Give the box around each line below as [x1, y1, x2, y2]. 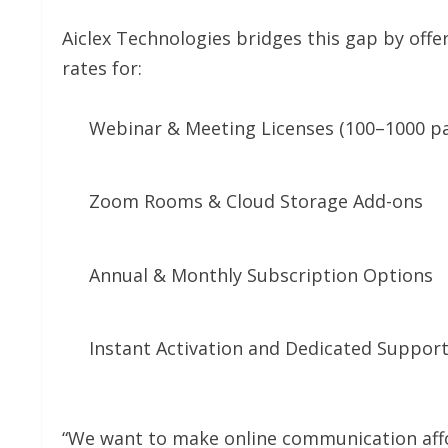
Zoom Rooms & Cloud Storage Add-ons [89, 189, 423, 214]
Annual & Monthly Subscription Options [89, 262, 433, 287]
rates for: [62, 55, 142, 80]
